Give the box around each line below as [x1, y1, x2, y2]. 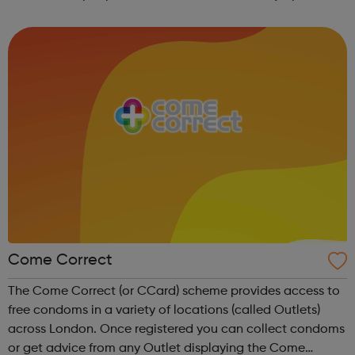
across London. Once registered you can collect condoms [8, 323, 100, 337]
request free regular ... [8, 26, 134, 40]
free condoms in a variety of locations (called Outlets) [8, 304, 320, 318]
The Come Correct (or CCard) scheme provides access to [8, 285, 340, 299]
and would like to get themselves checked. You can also [8, 7, 332, 21]
